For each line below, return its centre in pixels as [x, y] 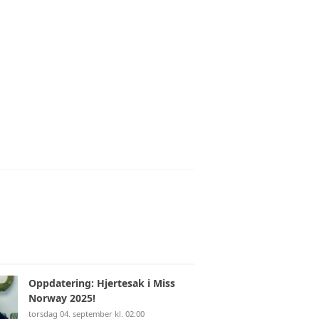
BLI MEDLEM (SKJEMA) [126, 22]
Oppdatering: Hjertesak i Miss [102, 283]
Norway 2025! [62, 298]
